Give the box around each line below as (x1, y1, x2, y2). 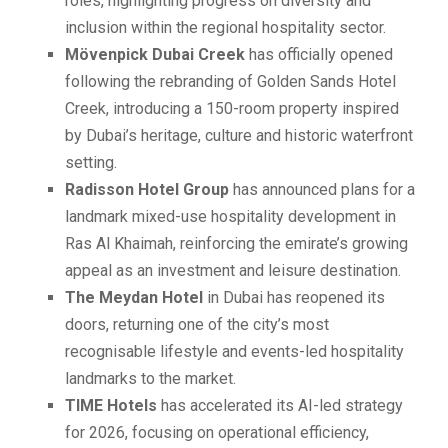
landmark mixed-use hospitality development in (65, 207, 396, 227)
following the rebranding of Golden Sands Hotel (65, 72, 396, 92)
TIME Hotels (65, 396, 157, 416)
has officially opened (245, 45, 393, 65)
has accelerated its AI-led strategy (157, 396, 403, 416)
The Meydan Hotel (65, 288, 207, 308)
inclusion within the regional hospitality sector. (65, 18, 386, 38)
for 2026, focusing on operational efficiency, (65, 423, 369, 443)
